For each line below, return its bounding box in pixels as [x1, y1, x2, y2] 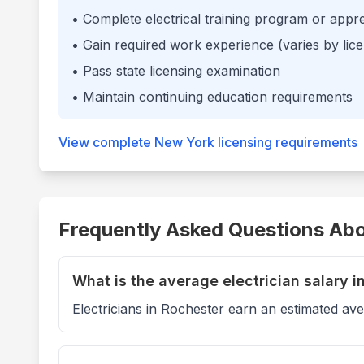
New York [154, 134, 214, 150]
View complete [58, 134, 154, 150]
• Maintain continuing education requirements [71, 89, 353, 105]
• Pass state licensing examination [71, 63, 280, 79]
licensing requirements [214, 134, 357, 150]
